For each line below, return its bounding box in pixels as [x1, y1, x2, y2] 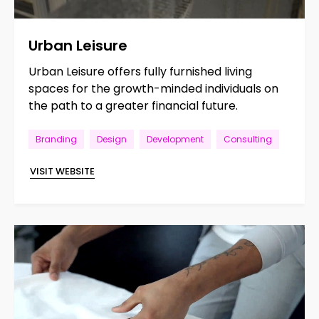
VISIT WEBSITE [30, 164, 95, 179]
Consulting [224, 133, 273, 146]
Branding [36, 133, 78, 146]
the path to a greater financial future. [28, 98, 239, 115]
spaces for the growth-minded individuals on [28, 80, 279, 98]
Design [97, 133, 127, 146]
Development [147, 133, 204, 146]
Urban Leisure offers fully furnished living [28, 63, 253, 80]
